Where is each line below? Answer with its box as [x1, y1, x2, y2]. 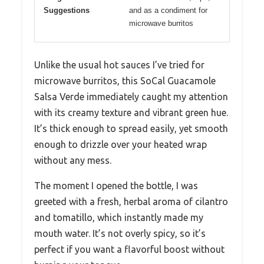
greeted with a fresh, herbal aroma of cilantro [34, 196, 228, 207]
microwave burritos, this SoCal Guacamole [34, 75, 216, 86]
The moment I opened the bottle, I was [34, 180, 198, 191]
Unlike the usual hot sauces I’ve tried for [34, 59, 204, 70]
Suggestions [44, 5, 90, 15]
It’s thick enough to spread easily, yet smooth [34, 123, 228, 134]
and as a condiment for [129, 5, 207, 15]
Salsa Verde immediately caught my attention [34, 91, 228, 102]
